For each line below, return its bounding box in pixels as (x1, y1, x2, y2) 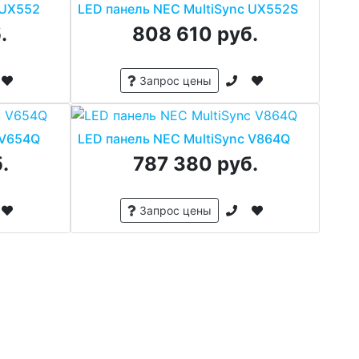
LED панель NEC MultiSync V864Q (77, 130, 290, 147)
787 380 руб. (132, 151, 258, 175)
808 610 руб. (132, 22, 258, 46)
